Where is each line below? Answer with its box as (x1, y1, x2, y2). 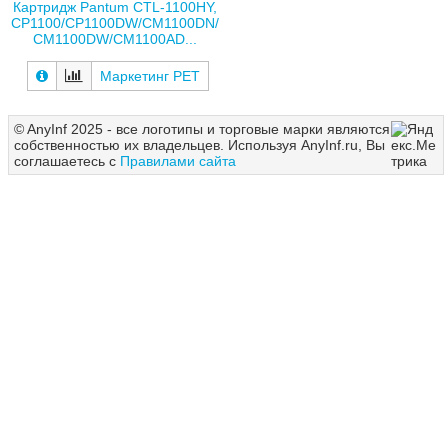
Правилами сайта (120, 152, 236, 169)
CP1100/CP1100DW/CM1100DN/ (10, 15, 219, 32)
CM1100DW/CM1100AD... (32, 31, 197, 48)
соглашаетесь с (14, 152, 120, 169)
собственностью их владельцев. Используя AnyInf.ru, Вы (14, 136, 385, 153)
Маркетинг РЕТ (99, 67, 200, 84)
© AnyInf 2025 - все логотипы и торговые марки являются (14, 120, 390, 137)
